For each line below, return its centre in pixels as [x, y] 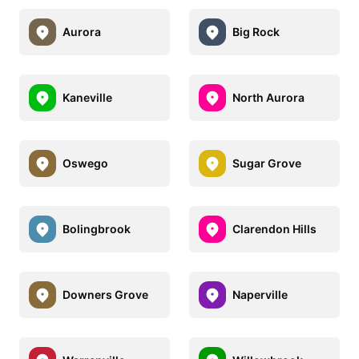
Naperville [260, 295]
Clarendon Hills [274, 229]
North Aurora [268, 98]
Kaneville [87, 98]
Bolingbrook [97, 229]
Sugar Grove [267, 163]
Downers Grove [105, 295]
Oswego [85, 163]
